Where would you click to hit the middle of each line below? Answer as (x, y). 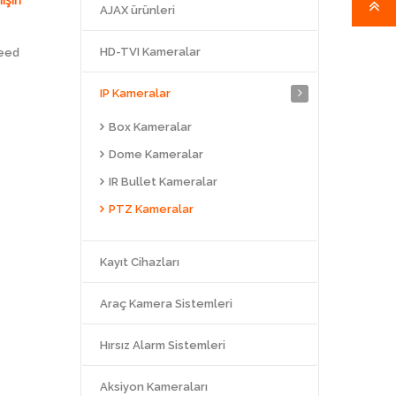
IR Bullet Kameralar (163, 181)
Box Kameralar (150, 126)
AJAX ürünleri (137, 10)
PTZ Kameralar (151, 209)
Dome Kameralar (156, 154)
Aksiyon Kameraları (154, 386)
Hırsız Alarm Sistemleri (163, 345)
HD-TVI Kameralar (150, 51)
